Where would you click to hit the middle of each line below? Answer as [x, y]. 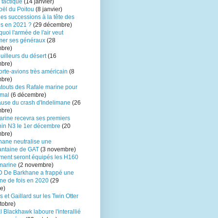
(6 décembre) [28, 95]
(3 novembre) [57, 150]
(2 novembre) [35, 165]
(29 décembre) [53, 25]
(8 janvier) [48, 9]
